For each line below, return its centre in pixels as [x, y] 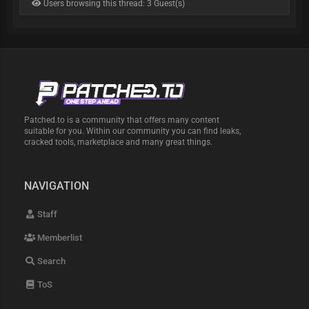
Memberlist [59, 238]
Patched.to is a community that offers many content [122, 120]
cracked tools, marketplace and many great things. [119, 142]
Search [51, 261]
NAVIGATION [57, 186]
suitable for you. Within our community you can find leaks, [133, 131]
